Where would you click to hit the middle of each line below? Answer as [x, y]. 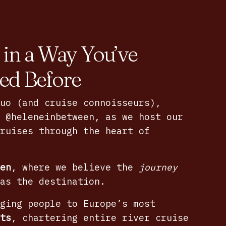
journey [158, 167]
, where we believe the [75, 167]
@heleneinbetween [50, 117]
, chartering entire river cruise [100, 217]
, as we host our [138, 117]
